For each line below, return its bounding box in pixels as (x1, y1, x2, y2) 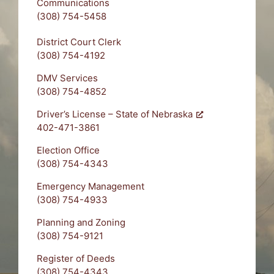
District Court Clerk (37, 35, 121, 48)
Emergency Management (37, 180, 144, 192)
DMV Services (37, 72, 98, 84)
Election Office (37, 144, 100, 156)
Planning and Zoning (37, 216, 125, 228)
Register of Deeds (37, 252, 115, 264)
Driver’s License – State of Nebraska (37, 108, 193, 120)
